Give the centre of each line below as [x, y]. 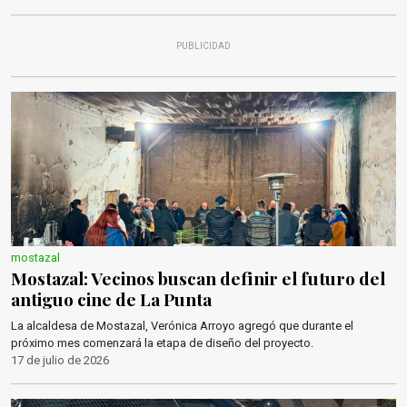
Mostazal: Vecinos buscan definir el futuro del [198, 278]
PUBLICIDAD [203, 46]
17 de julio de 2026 [60, 360]
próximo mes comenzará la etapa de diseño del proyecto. [162, 343]
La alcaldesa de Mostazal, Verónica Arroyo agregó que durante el [182, 326]
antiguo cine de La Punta [111, 299]
